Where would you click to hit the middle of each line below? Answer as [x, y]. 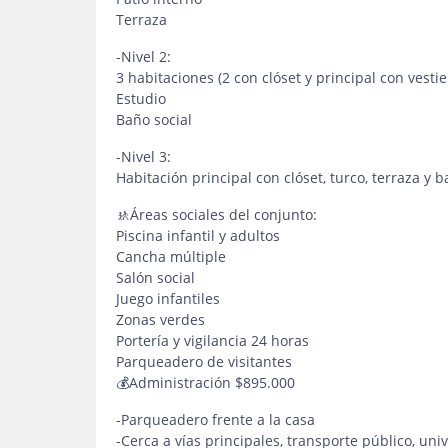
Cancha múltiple [171, 256]
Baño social [154, 119]
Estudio [141, 98]
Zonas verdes [162, 319]
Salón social [157, 277]
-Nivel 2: [143, 56]
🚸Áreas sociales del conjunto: [216, 214]
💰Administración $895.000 [205, 382]
